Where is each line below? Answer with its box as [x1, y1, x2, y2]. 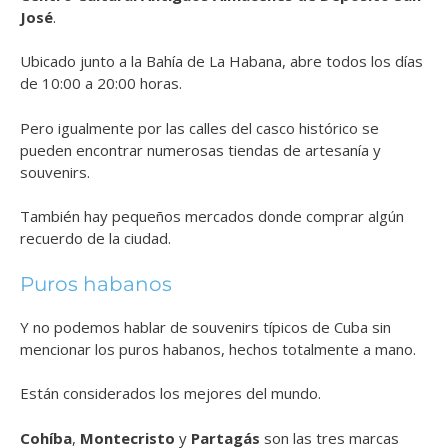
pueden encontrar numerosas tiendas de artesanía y [20, 139, 381, 160]
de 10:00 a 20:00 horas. [20, 73, 182, 94]
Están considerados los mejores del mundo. [20, 383, 321, 404]
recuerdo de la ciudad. [20, 228, 171, 249]
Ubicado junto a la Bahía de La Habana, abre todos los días [20, 51, 423, 72]
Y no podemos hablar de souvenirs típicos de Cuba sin [20, 316, 391, 337]
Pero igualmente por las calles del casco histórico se [20, 117, 379, 138]
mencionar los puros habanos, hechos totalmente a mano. [20, 338, 416, 359]
